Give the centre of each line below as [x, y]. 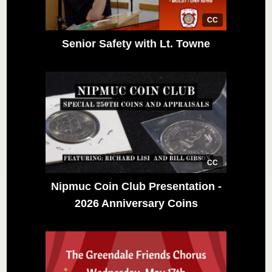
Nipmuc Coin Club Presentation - [136, 187]
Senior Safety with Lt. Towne [136, 43]
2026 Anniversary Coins [136, 204]
